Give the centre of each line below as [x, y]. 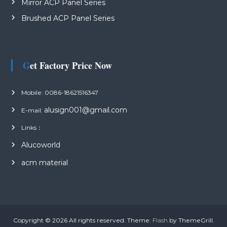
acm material [44, 162]
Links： [32, 127]
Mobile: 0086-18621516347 [60, 92]
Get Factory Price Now [71, 65]
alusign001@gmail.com [85, 110]
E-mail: [32, 110]
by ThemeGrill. [191, 220]
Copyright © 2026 [41, 220]
